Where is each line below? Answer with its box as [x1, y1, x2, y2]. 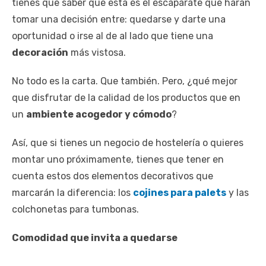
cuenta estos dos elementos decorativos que [12, 170, 213, 182]
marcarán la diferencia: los [12, 187, 131, 199]
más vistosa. [68, 47, 126, 59]
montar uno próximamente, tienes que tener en [12, 154, 224, 166]
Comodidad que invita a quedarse [12, 232, 178, 244]
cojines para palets [133, 187, 226, 199]
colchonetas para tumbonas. [12, 204, 139, 216]
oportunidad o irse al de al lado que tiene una [12, 30, 213, 42]
